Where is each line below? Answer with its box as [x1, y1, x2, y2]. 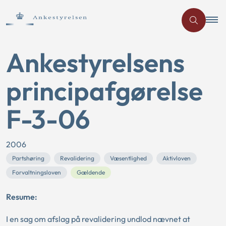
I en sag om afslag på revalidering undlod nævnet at [6, 214, 190, 224]
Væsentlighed [110, 154, 147, 162]
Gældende [77, 168, 105, 176]
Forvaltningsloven [12, 168, 61, 176]
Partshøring [12, 154, 44, 162]
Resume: [6, 192, 37, 202]
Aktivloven [162, 154, 191, 162]
